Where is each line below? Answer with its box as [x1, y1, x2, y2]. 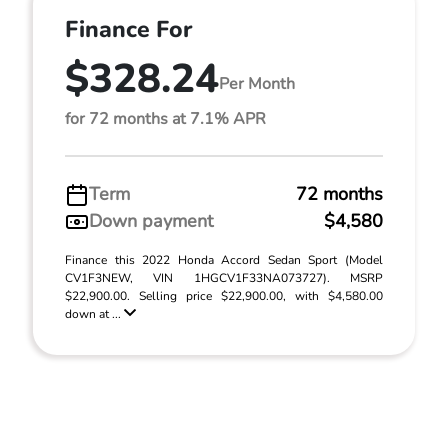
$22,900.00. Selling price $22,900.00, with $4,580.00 [65, 288, 383, 305]
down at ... [65, 306, 124, 323]
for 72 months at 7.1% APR [65, 108, 266, 131]
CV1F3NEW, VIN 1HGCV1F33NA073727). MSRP [65, 270, 383, 287]
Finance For [65, 14, 192, 46]
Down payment [89, 209, 213, 234]
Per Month [219, 72, 295, 95]
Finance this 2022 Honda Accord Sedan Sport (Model [65, 252, 383, 269]
